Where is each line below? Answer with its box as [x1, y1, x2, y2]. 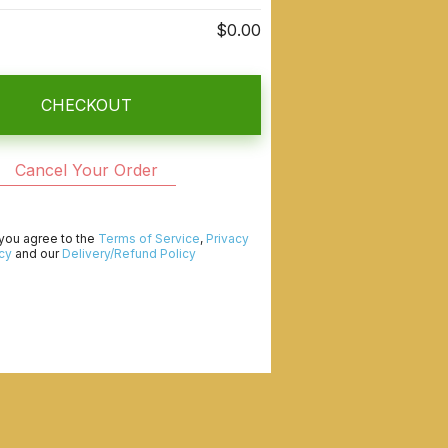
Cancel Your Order [14, 160, 158, 180]
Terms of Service [97, 231, 200, 246]
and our [12, 246, 62, 261]
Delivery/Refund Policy [62, 246, 196, 261]
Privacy [205, 231, 249, 246]
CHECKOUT [40, 95, 132, 115]
